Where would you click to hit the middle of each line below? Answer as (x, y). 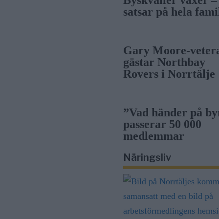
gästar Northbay (164, 62)
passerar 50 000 (163, 124)
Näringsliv (147, 157)
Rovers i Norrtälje (169, 74)
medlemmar (154, 136)
